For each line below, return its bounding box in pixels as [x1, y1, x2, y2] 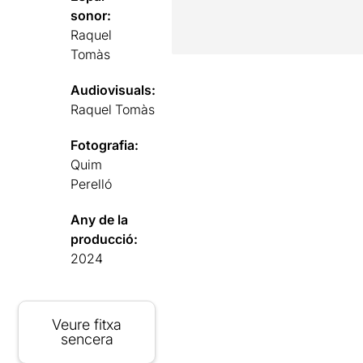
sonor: [70, 6, 112, 23]
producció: [70, 230, 139, 247]
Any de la [70, 211, 129, 228]
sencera [60, 330, 113, 348]
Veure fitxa [52, 315, 122, 333]
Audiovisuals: [70, 81, 156, 98]
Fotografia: [70, 136, 139, 153]
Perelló [70, 175, 113, 192]
